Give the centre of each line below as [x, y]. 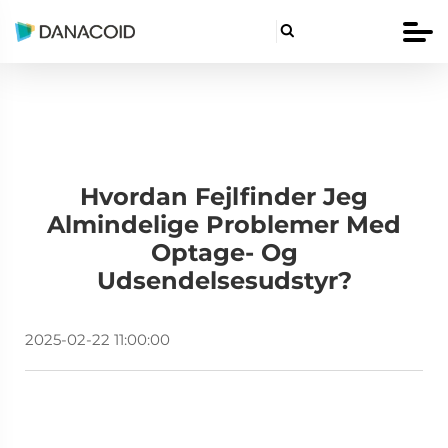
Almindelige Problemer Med [224, 224]
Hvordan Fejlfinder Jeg [224, 196]
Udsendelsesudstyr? [224, 280]
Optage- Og [224, 252]
